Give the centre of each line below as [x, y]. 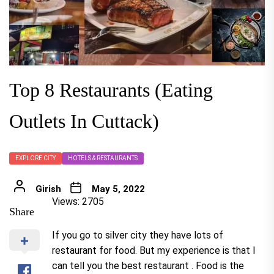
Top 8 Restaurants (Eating [111, 90]
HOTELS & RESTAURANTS [103, 158]
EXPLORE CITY [35, 158]
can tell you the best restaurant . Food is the [148, 266]
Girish [48, 189]
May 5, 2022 [118, 189]
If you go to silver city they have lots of [138, 235]
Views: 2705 [78, 202]
